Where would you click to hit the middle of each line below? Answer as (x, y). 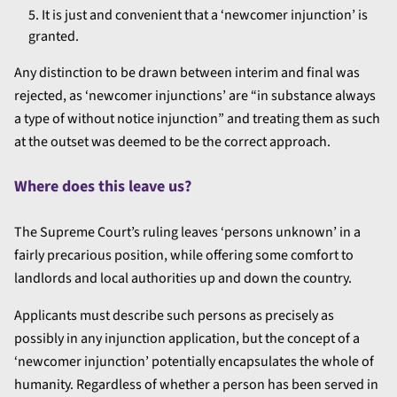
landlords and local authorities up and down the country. (183, 278)
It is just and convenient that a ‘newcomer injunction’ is (205, 15)
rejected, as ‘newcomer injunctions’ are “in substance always (195, 95)
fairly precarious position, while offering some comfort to (184, 255)
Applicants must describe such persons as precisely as (174, 315)
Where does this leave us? (103, 186)
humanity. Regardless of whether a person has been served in (196, 384)
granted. (54, 36)
